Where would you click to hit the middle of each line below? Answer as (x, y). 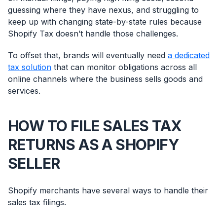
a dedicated (189, 55)
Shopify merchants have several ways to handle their (108, 191)
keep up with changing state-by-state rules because (105, 22)
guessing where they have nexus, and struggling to (103, 10)
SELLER (34, 164)
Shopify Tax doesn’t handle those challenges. (93, 34)
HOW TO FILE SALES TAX (95, 126)
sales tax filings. (37, 203)
